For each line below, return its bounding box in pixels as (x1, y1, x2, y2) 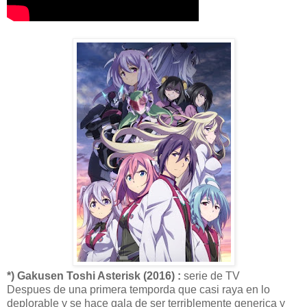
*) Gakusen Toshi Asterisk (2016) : (7, 269, 181, 282)
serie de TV (181, 269, 240, 282)
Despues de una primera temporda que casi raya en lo (7, 283, 270, 295)
